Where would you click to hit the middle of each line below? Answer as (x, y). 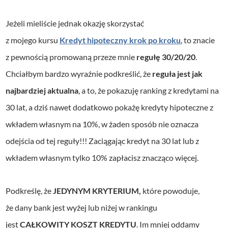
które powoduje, (170, 191)
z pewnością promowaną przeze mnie (71, 57)
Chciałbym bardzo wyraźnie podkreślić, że (79, 74)
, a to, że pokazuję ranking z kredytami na (149, 91)
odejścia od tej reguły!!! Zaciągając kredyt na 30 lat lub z (103, 141)
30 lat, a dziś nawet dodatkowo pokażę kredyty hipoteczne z (110, 107)
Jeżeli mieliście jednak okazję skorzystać (75, 23)
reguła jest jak (178, 74)
